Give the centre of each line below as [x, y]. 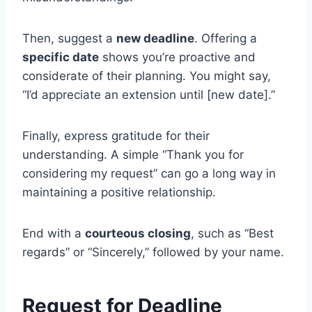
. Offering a [226, 39]
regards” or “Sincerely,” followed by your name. [153, 252]
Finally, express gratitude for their [116, 136]
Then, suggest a [69, 39]
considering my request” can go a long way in [149, 174]
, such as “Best [232, 234]
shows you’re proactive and [177, 57]
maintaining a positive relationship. [119, 193]
